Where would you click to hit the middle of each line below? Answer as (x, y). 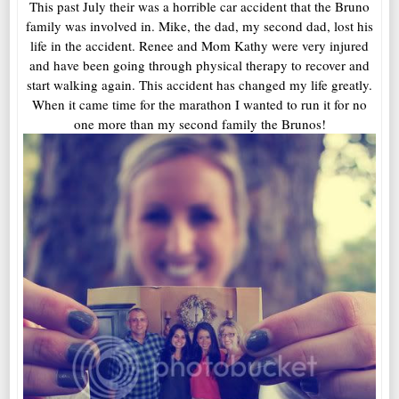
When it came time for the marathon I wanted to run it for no (199, 105)
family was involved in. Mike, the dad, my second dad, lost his (199, 26)
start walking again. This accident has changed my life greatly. (199, 85)
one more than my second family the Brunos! (199, 124)
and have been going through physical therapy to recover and (199, 65)
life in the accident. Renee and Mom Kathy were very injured (199, 46)
